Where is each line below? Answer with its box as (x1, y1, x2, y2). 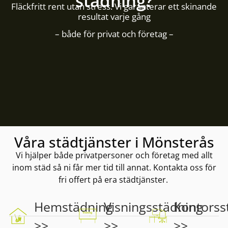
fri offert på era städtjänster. (58, 174, 170, 185)
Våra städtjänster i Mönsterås (14, 132, 214, 152)
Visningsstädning (104, 197, 204, 215)
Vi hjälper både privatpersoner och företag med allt (15, 149, 213, 161)
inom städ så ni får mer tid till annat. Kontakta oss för (12, 161, 216, 173)
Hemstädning (34, 197, 113, 215)
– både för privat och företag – (54, 27, 174, 40)
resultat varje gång (77, 10, 151, 22)
